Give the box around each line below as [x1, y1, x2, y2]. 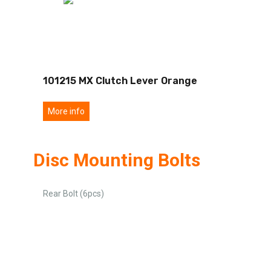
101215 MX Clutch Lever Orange [43, 74, 197, 87]
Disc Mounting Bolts [33, 149, 200, 171]
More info [48, 106, 85, 116]
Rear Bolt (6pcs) [43, 188, 104, 198]
